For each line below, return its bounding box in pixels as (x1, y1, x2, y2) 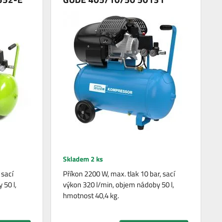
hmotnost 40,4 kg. (63, 190, 119, 202)
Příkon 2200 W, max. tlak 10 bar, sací (63, 168, 175, 180)
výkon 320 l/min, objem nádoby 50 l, (63, 179, 174, 191)
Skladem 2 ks (63, 154, 104, 165)
